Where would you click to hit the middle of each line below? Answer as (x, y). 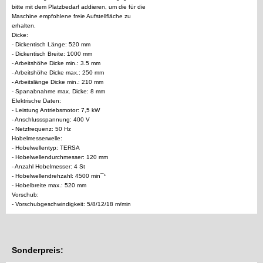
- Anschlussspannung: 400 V (51, 120)
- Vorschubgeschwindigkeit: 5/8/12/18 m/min (71, 204)
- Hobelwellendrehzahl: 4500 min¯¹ (59, 176)
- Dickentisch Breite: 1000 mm (52, 54)
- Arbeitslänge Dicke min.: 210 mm (58, 82)
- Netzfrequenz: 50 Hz (41, 129)
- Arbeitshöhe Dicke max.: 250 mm (58, 73)
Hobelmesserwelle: (37, 139)
